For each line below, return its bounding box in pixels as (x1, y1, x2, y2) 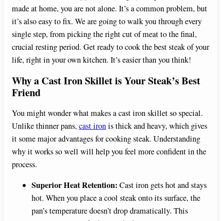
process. (12, 158, 37, 170)
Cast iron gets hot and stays (117, 179, 207, 190)
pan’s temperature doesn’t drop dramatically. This (32, 205, 188, 216)
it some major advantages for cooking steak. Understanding (12, 133, 200, 144)
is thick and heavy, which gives (106, 120, 207, 131)
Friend (12, 84, 40, 100)
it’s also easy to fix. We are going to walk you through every (12, 15, 202, 27)
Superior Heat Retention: (32, 179, 117, 191)
